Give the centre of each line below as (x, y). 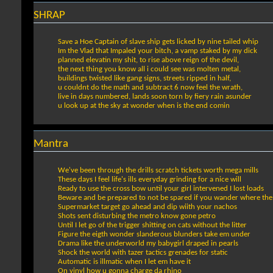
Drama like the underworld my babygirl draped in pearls (148, 243)
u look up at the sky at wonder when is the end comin (144, 105)
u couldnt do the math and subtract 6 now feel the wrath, (150, 87)
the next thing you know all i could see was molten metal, (149, 69)
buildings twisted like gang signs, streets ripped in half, (144, 78)
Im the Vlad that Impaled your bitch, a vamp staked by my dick (158, 51)
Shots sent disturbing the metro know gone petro (137, 216)
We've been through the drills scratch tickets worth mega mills (158, 170)
